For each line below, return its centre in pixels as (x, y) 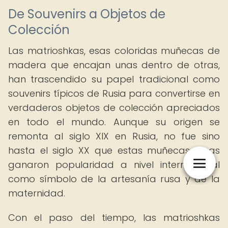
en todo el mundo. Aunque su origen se (114, 122)
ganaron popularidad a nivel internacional (114, 165)
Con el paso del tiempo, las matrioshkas (114, 218)
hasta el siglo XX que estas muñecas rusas (114, 150)
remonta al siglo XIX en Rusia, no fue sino (114, 136)
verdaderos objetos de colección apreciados (114, 108)
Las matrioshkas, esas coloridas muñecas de (114, 51)
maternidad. (37, 193)
